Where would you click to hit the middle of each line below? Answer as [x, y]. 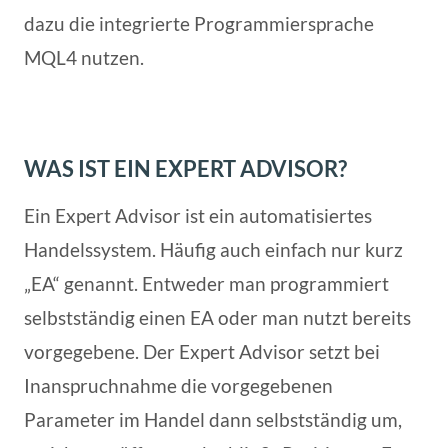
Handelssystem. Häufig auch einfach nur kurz [213, 249]
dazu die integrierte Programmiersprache [199, 23]
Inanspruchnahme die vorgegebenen [178, 385]
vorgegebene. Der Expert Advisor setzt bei [202, 351]
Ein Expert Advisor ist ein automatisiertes [198, 215]
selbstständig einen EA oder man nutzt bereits [217, 317]
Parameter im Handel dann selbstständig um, [213, 419]
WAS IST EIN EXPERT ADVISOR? [185, 168]
